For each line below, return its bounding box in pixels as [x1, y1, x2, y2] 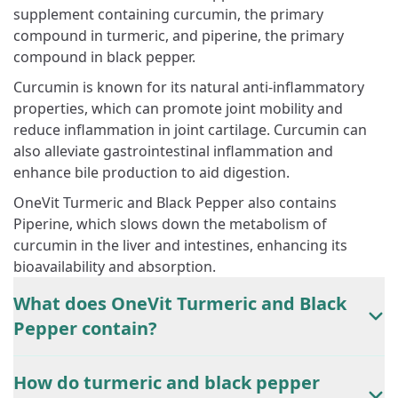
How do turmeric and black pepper [13, 370, 320, 394]
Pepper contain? [13, 316, 157, 340]
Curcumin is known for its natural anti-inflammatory [13, 77, 364, 97]
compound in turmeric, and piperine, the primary [13, 26, 344, 45]
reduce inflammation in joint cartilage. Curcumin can [13, 120, 367, 139]
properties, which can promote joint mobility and [13, 99, 343, 118]
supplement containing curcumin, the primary [13, 4, 323, 24]
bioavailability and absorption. [13, 257, 216, 276]
